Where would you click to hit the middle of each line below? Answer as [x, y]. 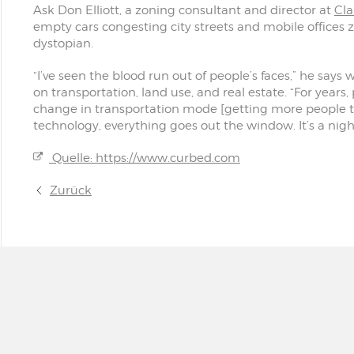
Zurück [70, 190]
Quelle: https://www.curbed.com [144, 158]
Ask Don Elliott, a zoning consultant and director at [183, 10]
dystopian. [63, 43]
